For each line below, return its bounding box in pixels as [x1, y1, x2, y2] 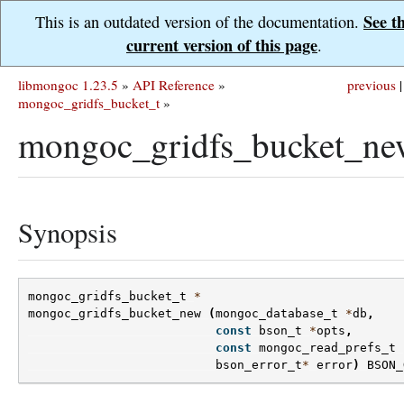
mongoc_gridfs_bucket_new [28, 307, 201, 321]
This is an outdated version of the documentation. [35, 11, 363, 32]
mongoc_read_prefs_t [259, 341, 396, 355]
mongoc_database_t [216, 307, 338, 321]
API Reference [133, 76, 215, 94]
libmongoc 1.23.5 [18, 76, 118, 94]
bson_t [259, 324, 302, 338]
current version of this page [126, 33, 317, 57]
